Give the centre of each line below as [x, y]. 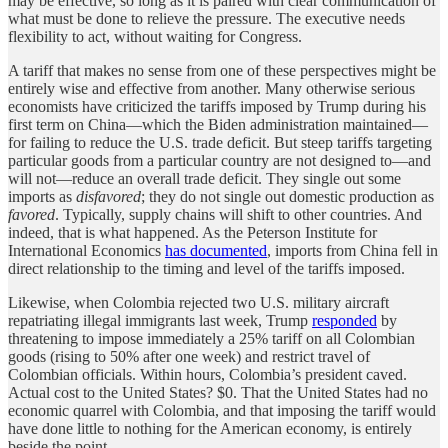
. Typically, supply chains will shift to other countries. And [238, 214]
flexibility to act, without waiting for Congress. [155, 36]
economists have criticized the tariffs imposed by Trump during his [217, 106]
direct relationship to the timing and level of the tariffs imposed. [206, 268]
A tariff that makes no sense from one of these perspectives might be [222, 70]
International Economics [86, 250]
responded [344, 320]
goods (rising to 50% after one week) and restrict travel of [189, 356]
